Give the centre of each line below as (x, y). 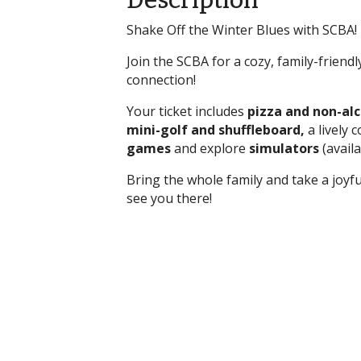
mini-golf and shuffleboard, (217, 130)
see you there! (169, 198)
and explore (210, 148)
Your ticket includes (187, 111)
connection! (163, 80)
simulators (284, 148)
